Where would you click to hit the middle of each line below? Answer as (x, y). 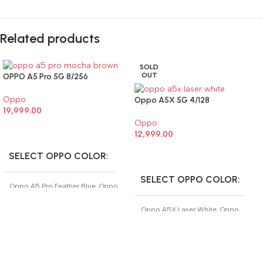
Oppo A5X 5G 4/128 (172, 100)
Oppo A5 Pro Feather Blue (53, 186)
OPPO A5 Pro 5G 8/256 (45, 76)
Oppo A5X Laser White (179, 209)
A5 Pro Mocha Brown (45, 195)
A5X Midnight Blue (172, 219)
